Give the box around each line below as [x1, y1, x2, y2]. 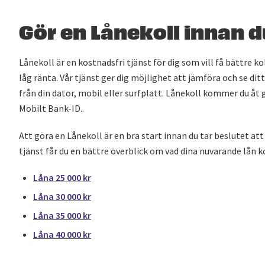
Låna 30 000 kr [33, 190, 91, 202]
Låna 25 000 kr [33, 172, 91, 183]
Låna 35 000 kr [33, 209, 91, 221]
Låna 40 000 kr [33, 228, 91, 240]
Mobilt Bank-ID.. [19, 102, 84, 114]
